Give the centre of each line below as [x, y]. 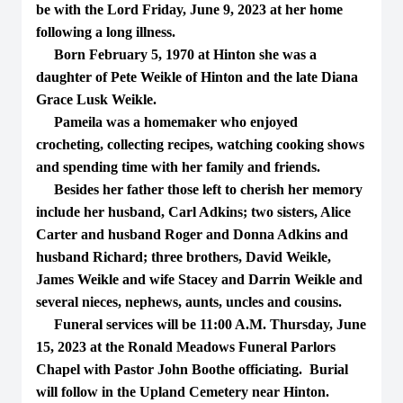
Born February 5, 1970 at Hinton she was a [176, 54]
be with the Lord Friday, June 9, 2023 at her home [189, 9]
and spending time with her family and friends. [178, 167]
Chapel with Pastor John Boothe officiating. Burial [192, 369]
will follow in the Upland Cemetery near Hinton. [184, 392]
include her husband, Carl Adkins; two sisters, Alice [193, 212]
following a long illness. [106, 32]
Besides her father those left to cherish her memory [199, 189]
